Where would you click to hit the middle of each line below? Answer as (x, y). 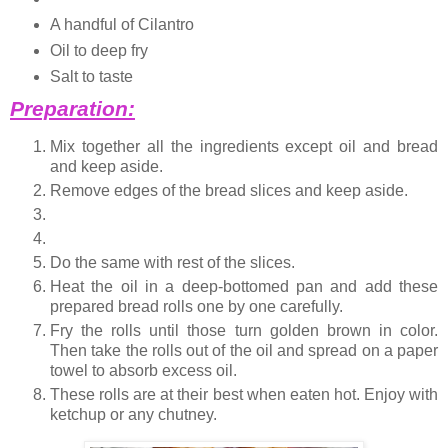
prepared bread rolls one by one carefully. (196, 307)
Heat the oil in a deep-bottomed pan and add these (244, 287)
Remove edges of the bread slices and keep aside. (229, 191)
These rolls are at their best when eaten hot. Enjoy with (244, 395)
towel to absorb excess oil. (143, 371)
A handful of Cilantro (121, 24)
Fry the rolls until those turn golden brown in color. (244, 331)
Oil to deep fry (98, 50)
